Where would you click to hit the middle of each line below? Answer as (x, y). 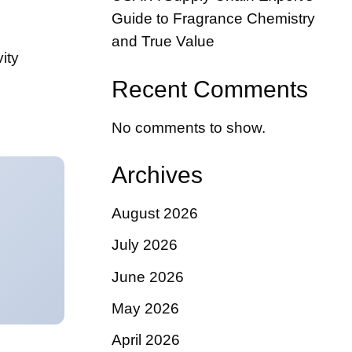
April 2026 (146, 339)
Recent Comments (210, 89)
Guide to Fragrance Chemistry (213, 18)
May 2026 (145, 308)
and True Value (163, 41)
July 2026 (145, 245)
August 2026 (155, 214)
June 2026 (148, 277)
